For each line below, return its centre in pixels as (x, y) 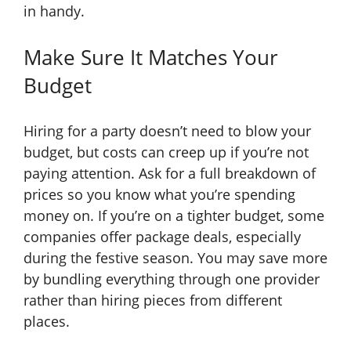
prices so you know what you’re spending (159, 195)
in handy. (54, 11)
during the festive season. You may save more (175, 258)
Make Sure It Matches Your (151, 58)
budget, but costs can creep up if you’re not (166, 152)
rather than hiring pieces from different (153, 300)
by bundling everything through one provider (172, 279)
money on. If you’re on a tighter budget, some (174, 216)
